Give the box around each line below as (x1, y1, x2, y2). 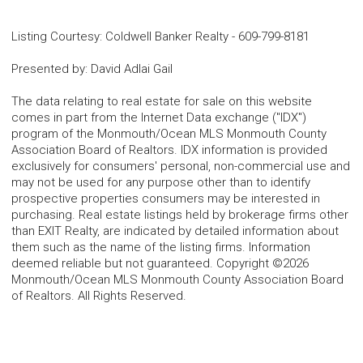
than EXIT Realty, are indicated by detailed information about (11, 224, 339, 239)
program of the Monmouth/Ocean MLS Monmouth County (11, 126, 327, 142)
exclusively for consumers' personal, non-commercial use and (11, 159, 350, 174)
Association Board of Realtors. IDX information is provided (11, 143, 327, 158)
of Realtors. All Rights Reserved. (11, 288, 186, 304)
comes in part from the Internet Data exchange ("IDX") (11, 110, 306, 126)
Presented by (11, 62, 85, 77)
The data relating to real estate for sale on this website (11, 94, 312, 109)
